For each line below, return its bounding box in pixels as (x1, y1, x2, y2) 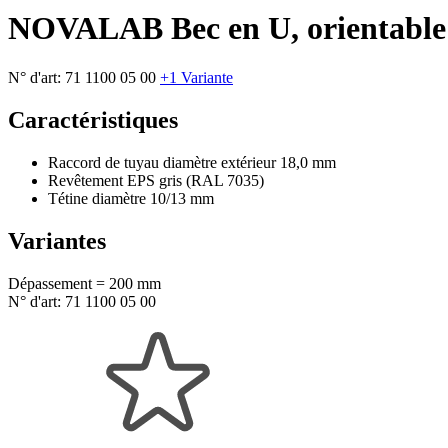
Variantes (8, 227, 106, 254)
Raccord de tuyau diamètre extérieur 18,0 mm (48, 153, 336, 171)
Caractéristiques (8, 106, 178, 133)
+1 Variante (160, 68, 233, 86)
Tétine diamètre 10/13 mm (48, 189, 214, 207)
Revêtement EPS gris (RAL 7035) (48, 171, 264, 189)
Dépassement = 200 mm (8, 274, 161, 292)
